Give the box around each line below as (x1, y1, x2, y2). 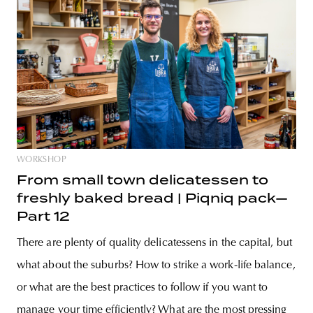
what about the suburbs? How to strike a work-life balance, (17, 260, 296, 272)
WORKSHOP (17, 156, 66, 165)
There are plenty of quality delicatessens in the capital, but (17, 238, 292, 249)
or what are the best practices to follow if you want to (17, 282, 268, 294)
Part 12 (17, 209, 70, 224)
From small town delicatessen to (17, 173, 268, 188)
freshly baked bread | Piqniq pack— (17, 191, 288, 206)
